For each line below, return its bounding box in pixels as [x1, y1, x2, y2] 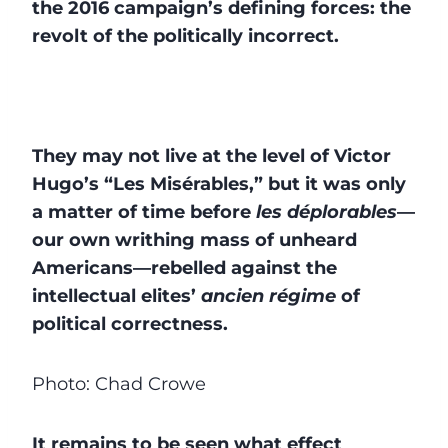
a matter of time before [32, 200, 256, 223]
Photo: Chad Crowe [32, 372, 206, 395]
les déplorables [256, 200, 397, 223]
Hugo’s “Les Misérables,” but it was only [32, 172, 406, 195]
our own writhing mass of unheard [32, 228, 357, 251]
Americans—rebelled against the [32, 256, 337, 279]
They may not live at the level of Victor [32, 144, 391, 167]
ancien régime [201, 284, 336, 307]
